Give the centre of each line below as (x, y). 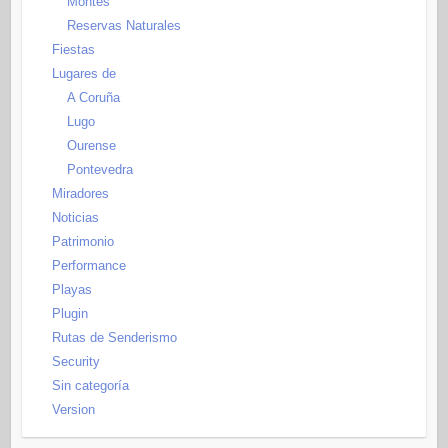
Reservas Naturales (123, 26)
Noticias (75, 218)
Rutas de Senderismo (114, 338)
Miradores (80, 194)
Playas (71, 290)
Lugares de (83, 74)
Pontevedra (99, 170)
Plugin (69, 314)
